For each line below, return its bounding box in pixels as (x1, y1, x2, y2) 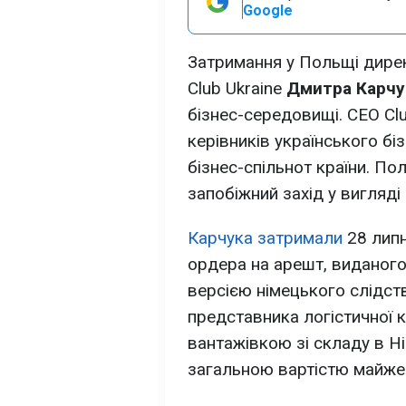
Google (243, 2, 293, 19)
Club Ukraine (188, 78, 286, 99)
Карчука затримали (188, 227, 343, 248)
